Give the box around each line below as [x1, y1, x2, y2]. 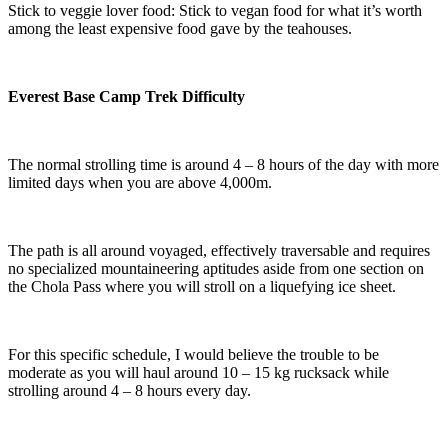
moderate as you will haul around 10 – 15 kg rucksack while [8, 364, 389, 382]
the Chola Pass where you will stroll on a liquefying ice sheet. [8, 278, 400, 296]
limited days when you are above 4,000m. [8, 174, 276, 192]
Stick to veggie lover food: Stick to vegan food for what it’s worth [8, 2, 422, 20]
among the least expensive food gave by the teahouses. [8, 20, 356, 38]
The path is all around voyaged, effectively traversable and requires [8, 242, 430, 260]
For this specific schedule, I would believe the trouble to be [8, 346, 379, 364]
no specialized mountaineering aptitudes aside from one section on [8, 260, 424, 278]
